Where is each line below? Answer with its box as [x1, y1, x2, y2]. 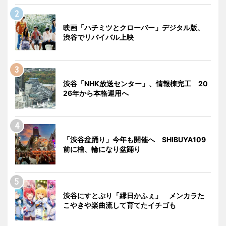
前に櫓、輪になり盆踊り [63, 144, 141, 153]
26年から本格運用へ [63, 88, 129, 97]
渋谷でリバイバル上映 [63, 32, 134, 41]
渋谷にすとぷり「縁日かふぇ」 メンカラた [63, 191, 204, 200]
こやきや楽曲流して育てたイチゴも [63, 200, 176, 209]
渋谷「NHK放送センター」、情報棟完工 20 [63, 79, 208, 88]
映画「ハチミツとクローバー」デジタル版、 [63, 23, 204, 32]
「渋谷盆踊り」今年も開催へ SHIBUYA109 [63, 135, 206, 144]
